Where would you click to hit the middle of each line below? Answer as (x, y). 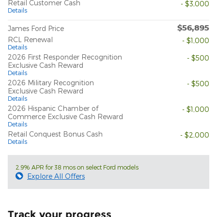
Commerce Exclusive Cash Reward (65, 117)
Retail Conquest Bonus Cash (55, 134)
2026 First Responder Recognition (65, 57)
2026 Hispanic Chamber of (53, 108)
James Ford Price (36, 29)
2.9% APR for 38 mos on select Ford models (77, 167)
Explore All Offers (56, 176)
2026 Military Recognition (51, 83)
